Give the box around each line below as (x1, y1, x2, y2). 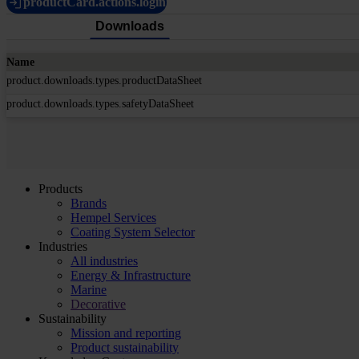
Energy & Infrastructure (71, 268, 191, 282)
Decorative (71, 296, 126, 311)
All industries (71, 253, 138, 268)
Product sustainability (71, 340, 179, 354)
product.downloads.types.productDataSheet (6, 74, 202, 87)
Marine (71, 282, 107, 296)
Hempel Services (71, 210, 156, 224)
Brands (71, 196, 107, 210)
